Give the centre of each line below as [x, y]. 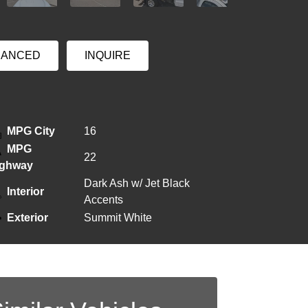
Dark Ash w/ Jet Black [137, 183]
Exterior [27, 218]
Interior [25, 191]
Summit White [118, 218]
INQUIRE [107, 55]
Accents [103, 200]
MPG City [31, 131]
